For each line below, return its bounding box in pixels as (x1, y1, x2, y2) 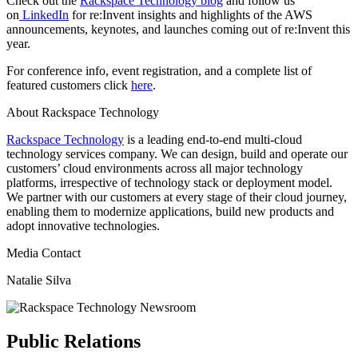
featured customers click (6, 78, 131, 92)
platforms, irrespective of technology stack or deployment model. (6, 175, 332, 189)
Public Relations (6, 330, 141, 352)
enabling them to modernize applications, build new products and (6, 204, 334, 218)
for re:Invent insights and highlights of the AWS (69, 7, 312, 22)
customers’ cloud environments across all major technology (6, 161, 303, 175)
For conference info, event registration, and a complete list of (6, 63, 312, 78)
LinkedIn (19, 7, 69, 22)
